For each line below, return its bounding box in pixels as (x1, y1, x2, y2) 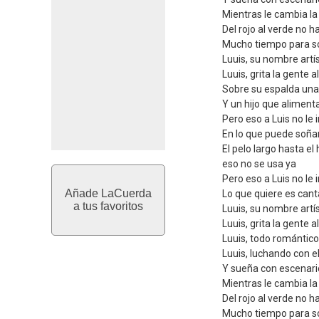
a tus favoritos (73, 200, 143, 212)
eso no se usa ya (222, 158, 296, 169)
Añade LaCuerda (65, 187, 152, 199)
